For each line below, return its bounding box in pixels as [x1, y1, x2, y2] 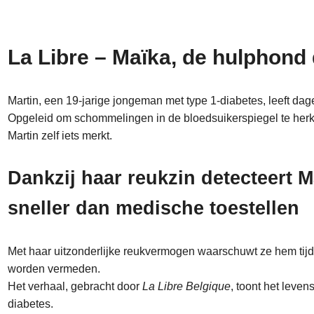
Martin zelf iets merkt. [7, 130, 112, 142]
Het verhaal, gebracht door [7, 280, 142, 292]
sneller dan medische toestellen [7, 197, 299, 219]
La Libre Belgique [142, 280, 231, 292]
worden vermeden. [7, 262, 100, 275]
